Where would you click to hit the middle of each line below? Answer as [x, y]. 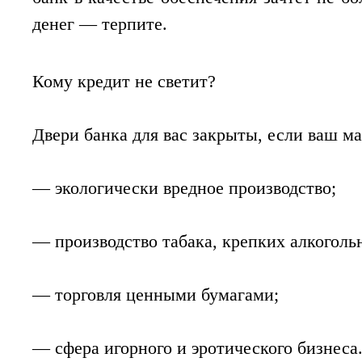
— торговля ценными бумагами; [158, 295]
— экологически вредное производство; [187, 188]
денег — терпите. [100, 24]
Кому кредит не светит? [124, 82]
